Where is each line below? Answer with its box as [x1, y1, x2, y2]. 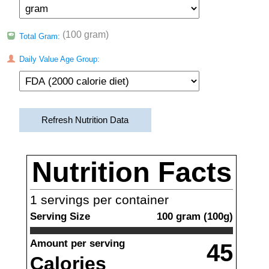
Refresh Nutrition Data [41, 115, 128, 125]
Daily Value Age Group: [16, 55, 100, 64]
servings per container [37, 193, 169, 207]
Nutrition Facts [31, 157, 232, 188]
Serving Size [30, 210, 90, 222]
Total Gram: [16, 32, 62, 41]
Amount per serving [30, 237, 125, 249]
